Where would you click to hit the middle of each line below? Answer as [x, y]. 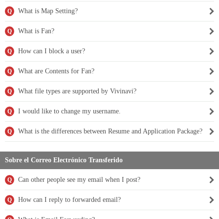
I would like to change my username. [69, 111]
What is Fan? [36, 31]
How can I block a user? [52, 51]
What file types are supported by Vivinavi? [77, 91]
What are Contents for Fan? [56, 71]
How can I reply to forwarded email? [69, 200]
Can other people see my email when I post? [79, 180]
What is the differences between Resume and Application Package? [110, 131]
